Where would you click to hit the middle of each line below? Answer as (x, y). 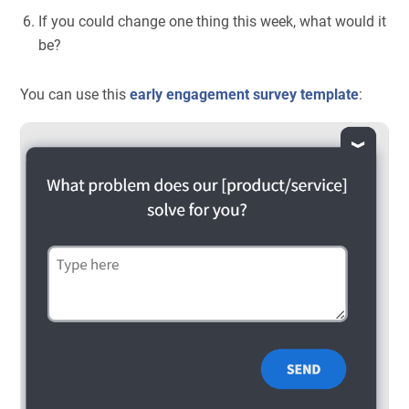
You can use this (75, 94)
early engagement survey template (245, 94)
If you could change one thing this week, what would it (213, 22)
